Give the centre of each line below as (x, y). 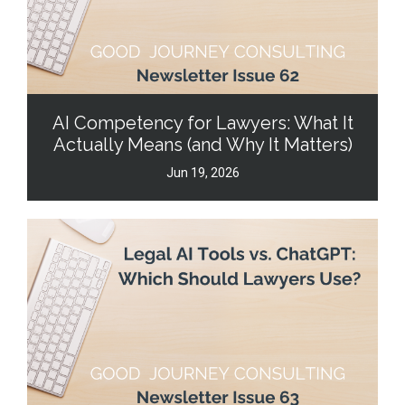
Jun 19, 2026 (202, 172)
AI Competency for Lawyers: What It (202, 122)
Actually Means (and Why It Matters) (202, 144)
